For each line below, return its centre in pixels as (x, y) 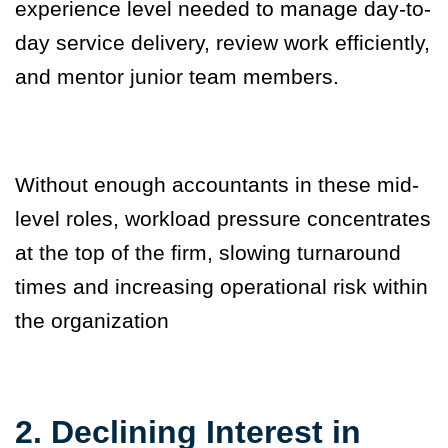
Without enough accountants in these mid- (217, 185)
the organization (92, 321)
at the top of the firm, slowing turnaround (208, 253)
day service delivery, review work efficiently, (222, 43)
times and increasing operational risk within (221, 287)
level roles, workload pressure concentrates (223, 219)
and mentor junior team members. (177, 77)
